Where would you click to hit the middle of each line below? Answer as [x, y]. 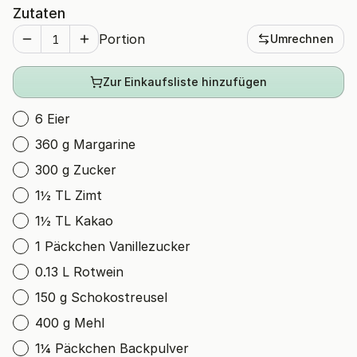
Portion [122, 39]
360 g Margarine [85, 144]
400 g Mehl [70, 323]
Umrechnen [302, 39]
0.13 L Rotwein [79, 272]
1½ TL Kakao [74, 221]
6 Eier [53, 119]
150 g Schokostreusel [101, 297]
